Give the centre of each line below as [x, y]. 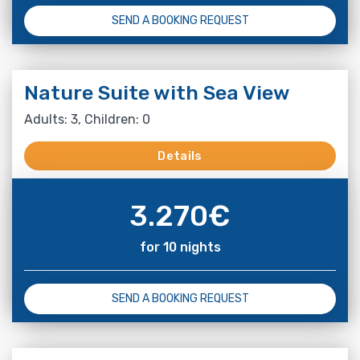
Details [180, 155]
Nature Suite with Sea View [157, 92]
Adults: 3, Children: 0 [87, 119]
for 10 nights [180, 247]
